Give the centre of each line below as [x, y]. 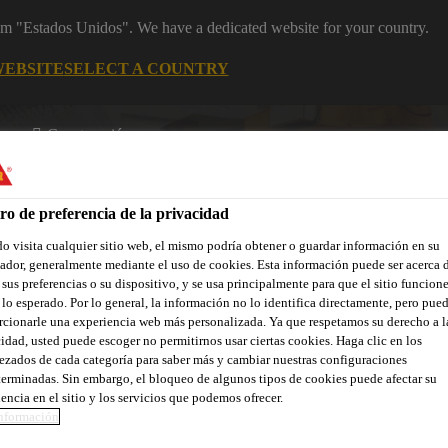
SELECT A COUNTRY [146, 68]
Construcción [89, 134]
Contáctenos [51, 323]
